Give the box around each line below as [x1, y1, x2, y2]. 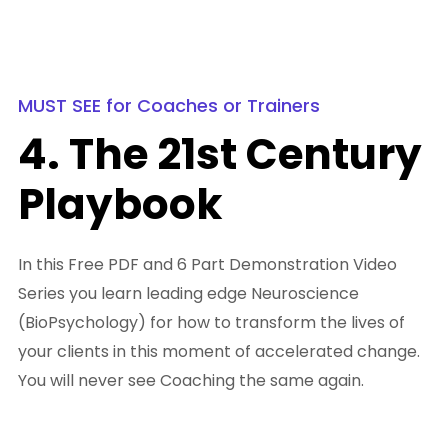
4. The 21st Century [18, 125, 422, 185]
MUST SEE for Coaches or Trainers [18, 93, 320, 119]
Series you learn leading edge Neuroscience [18, 282, 359, 306]
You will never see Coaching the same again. [18, 369, 364, 393]
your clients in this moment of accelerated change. [18, 340, 420, 364]
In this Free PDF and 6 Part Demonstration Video [18, 253, 397, 277]
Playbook [18, 175, 222, 235]
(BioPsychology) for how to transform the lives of [18, 311, 405, 335]
